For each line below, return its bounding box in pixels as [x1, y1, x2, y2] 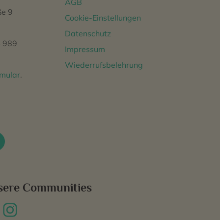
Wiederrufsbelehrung [65, 60, 143, 70]
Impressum [65, 44, 105, 54]
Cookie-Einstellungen [65, 13, 141, 23]
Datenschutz [65, 28, 111, 38]
